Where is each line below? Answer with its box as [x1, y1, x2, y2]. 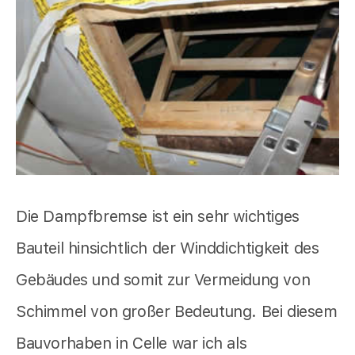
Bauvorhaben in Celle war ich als [16, 333, 247, 353]
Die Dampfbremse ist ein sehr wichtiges [16, 206, 300, 226]
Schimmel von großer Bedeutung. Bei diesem [16, 301, 338, 321]
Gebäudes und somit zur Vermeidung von [16, 269, 311, 289]
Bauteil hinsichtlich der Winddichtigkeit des [16, 238, 319, 258]
